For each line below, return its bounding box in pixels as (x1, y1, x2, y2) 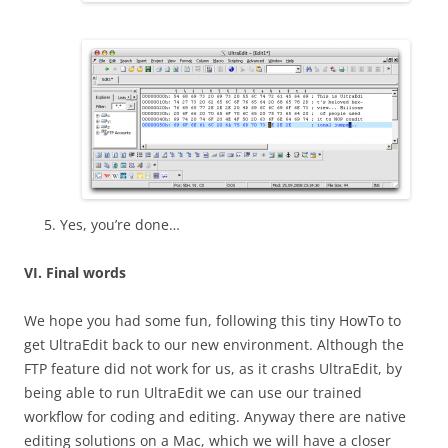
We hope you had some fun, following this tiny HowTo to (24, 311, 401, 331)
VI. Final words (24, 263, 126, 283)
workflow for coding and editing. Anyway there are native (24, 407, 406, 427)
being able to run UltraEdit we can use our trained (24, 383, 362, 403)
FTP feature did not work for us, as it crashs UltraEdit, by (24, 359, 402, 379)
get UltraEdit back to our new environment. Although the (24, 335, 404, 355)
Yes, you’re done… (60, 215, 180, 235)
